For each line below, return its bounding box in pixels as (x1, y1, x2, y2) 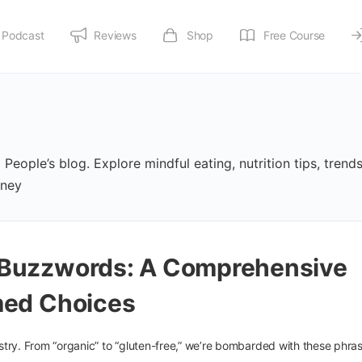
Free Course (263, 28, 326, 42)
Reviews (94, 28, 137, 42)
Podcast (2, 28, 44, 42)
